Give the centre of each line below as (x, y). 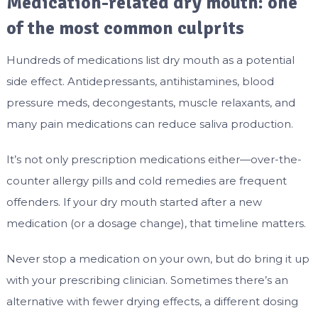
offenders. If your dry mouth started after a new (134, 202)
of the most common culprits (125, 29)
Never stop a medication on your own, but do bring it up (158, 259)
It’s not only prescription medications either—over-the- (154, 160)
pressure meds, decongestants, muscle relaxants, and (150, 103)
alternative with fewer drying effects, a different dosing (152, 302)
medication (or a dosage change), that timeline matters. (156, 224)
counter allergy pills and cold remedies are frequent (146, 181)
